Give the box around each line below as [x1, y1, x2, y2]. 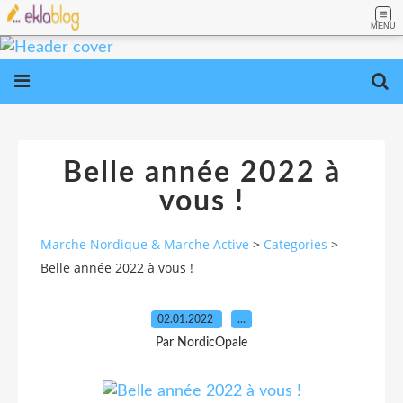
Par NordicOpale [156, 336, 247, 349]
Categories [264, 236, 327, 254]
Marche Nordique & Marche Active [40, 236, 249, 254]
